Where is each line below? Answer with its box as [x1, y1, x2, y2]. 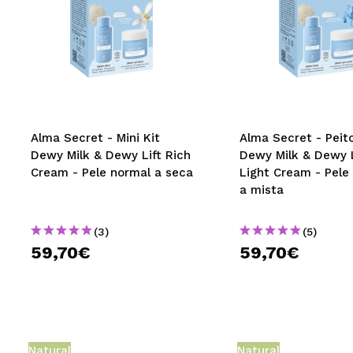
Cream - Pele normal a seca [31, 165, 193, 180]
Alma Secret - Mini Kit [31, 131, 160, 145]
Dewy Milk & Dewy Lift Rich [31, 148, 191, 162]
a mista [239, 183, 284, 197]
